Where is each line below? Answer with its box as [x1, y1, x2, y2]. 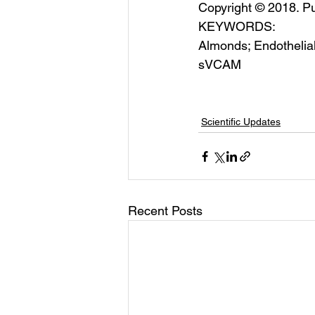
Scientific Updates [201, 116, 281, 127]
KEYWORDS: [198, 19, 276, 34]
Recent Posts [128, 203, 202, 218]
